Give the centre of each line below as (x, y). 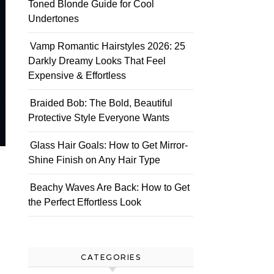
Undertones (54, 19)
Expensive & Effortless (77, 76)
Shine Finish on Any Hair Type (94, 160)
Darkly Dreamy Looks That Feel (97, 61)
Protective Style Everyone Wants (99, 118)
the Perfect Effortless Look (85, 202)
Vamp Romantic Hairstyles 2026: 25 (108, 46)
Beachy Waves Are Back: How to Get (110, 187)
